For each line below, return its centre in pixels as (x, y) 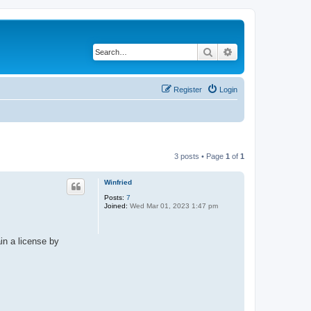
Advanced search (270, 51)
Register (188, 89)
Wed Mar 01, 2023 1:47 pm (173, 205)
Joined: (116, 205)
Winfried (118, 182)
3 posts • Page (200, 156)
